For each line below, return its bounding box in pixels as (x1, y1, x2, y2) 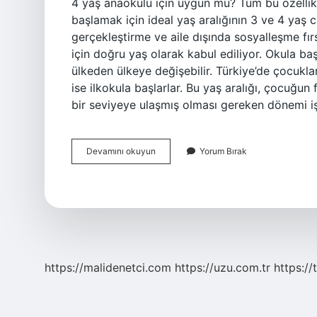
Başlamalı (155, 209, 193, 219)
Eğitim (155, 171, 179, 181)
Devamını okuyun (86, 146, 156, 156)
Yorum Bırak (200, 146, 247, 156)
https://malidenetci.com (45, 260, 171, 275)
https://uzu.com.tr (175, 260, 270, 275)
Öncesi (155, 158, 183, 168)
